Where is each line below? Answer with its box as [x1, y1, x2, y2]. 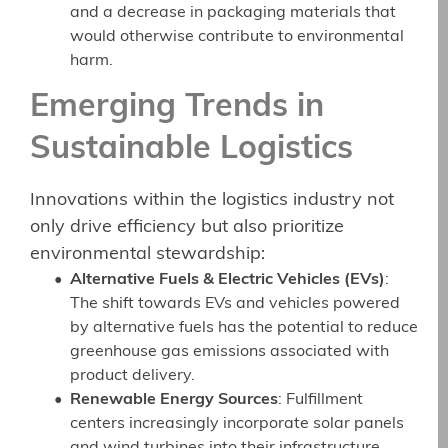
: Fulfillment [278, 392, 363, 409]
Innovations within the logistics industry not [30, 191, 394, 211]
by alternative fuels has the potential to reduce [70, 320, 418, 337]
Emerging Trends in [30, 92, 324, 125]
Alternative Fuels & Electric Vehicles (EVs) [70, 272, 385, 289]
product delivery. [70, 368, 195, 385]
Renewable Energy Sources [70, 392, 278, 409]
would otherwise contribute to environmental [70, 29, 404, 46]
